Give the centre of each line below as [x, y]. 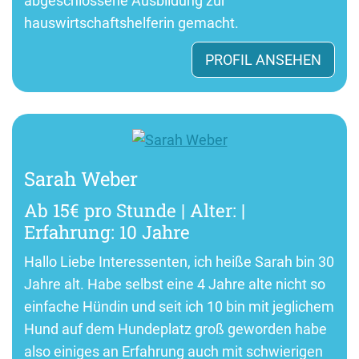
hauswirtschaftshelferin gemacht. [131, 23]
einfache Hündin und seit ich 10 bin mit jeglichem [179, 307]
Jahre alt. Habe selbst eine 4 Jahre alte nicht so [175, 284]
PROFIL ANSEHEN [263, 60]
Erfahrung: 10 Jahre [107, 232]
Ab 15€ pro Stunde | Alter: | [135, 210]
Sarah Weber [81, 179]
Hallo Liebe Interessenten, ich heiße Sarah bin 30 [179, 262]
